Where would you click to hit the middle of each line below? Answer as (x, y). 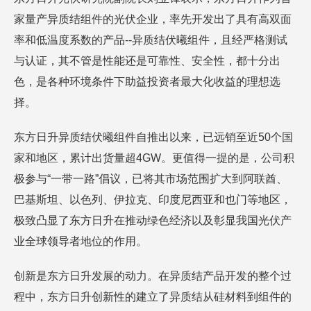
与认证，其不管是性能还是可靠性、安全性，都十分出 (147, 61)
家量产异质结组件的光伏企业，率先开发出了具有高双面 (153, 19)
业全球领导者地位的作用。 (81, 241)
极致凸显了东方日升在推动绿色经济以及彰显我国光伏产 (153, 220)
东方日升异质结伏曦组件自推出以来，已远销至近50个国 (153, 137)
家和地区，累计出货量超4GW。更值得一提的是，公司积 (154, 158)
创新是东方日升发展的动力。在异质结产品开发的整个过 (153, 276)
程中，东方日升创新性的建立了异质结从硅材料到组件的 (153, 297)
